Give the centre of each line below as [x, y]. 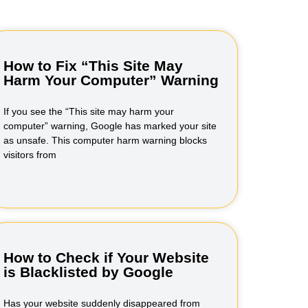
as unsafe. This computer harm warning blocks [106, 140]
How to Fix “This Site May [93, 66]
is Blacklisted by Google [89, 272]
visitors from [30, 155]
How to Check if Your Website [107, 257]
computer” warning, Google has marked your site [110, 126]
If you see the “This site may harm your [89, 111]
